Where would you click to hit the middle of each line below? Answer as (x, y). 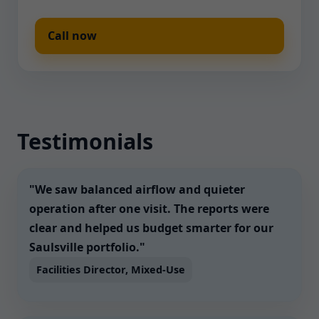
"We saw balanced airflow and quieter (137, 189)
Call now (72, 36)
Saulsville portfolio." (87, 247)
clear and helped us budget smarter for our (151, 228)
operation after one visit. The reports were (149, 209)
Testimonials (85, 141)
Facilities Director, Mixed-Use (111, 270)
